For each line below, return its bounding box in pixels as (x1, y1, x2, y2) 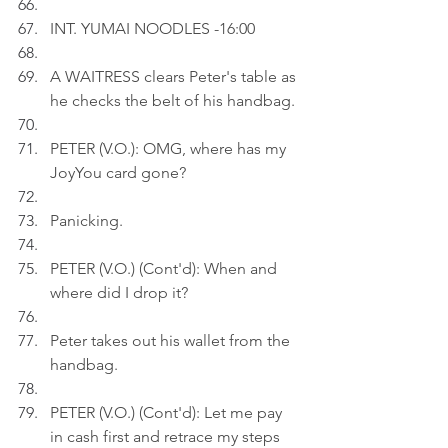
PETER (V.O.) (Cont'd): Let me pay (50, 403, 286, 422)
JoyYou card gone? (50, 163, 186, 182)
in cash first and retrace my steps (50, 427, 284, 446)
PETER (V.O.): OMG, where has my (50, 139, 290, 158)
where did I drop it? (50, 283, 188, 302)
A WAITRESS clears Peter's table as (50, 67, 300, 86)
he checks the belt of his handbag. (50, 91, 295, 110)
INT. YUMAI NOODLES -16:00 (50, 19, 255, 38)
